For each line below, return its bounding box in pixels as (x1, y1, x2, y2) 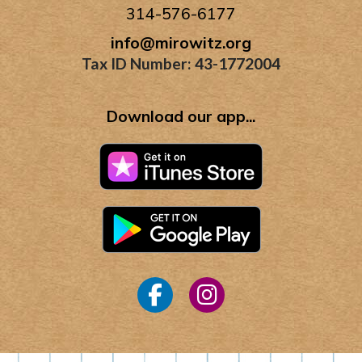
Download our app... (107, 107, 255, 127)
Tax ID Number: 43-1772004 (82, 53, 280, 73)
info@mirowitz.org (111, 32, 251, 53)
